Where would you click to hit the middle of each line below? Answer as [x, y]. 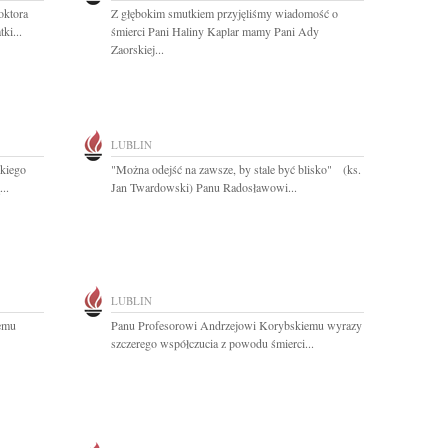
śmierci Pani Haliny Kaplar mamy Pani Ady [215, 31]
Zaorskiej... [137, 49]
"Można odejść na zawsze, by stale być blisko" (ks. [236, 169]
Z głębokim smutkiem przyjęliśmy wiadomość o [224, 13]
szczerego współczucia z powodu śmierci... [212, 343]
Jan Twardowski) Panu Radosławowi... [204, 187]
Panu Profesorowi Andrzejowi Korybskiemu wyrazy [236, 325]
